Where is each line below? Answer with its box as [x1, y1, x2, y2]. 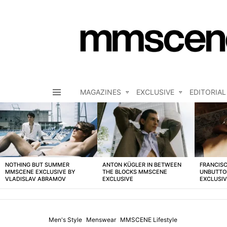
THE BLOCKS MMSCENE [102, 168, 167, 176]
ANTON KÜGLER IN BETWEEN [102, 161, 181, 169]
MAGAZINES [80, 88, 121, 97]
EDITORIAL [190, 88, 226, 97]
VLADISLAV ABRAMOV [5, 175, 66, 183]
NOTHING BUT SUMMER [5, 161, 69, 169]
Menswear [86, 216, 116, 224]
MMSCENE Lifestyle [120, 216, 177, 224]
